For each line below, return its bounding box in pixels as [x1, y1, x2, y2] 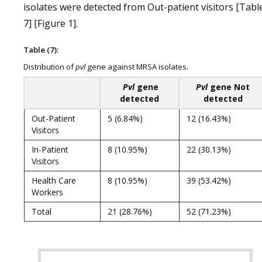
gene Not [208, 81, 250, 92]
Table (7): [23, 44, 58, 55]
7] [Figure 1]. [23, 17, 78, 30]
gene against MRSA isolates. [85, 61, 188, 72]
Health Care [32, 175, 76, 186]
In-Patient [32, 144, 68, 155]
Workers [32, 187, 63, 198]
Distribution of [23, 61, 75, 72]
